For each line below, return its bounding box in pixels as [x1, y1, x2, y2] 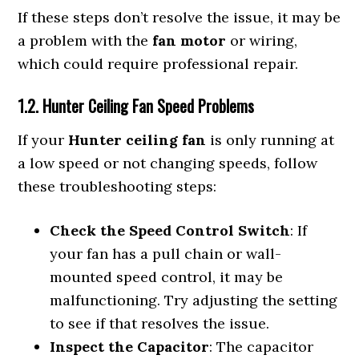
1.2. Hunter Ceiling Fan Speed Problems [18, 94, 255, 118]
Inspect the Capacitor [50, 337, 210, 356]
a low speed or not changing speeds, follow [18, 154, 318, 172]
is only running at [206, 131, 335, 149]
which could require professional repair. [18, 54, 299, 73]
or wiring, [226, 31, 298, 50]
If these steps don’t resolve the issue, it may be [18, 8, 341, 26]
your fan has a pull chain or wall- [50, 244, 282, 263]
